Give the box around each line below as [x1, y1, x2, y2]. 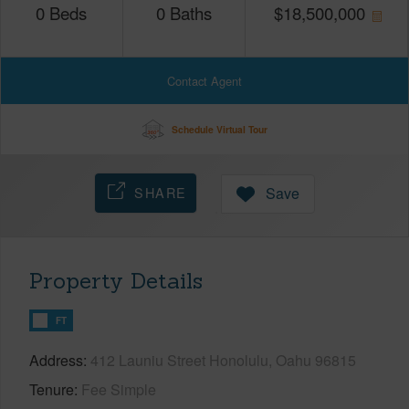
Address [29, 349, 83, 371]
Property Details [29, 266, 203, 295]
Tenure [29, 378, 74, 400]
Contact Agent [166, 71, 242, 89]
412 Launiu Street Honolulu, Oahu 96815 [90, 349, 356, 371]
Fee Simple [81, 378, 156, 400]
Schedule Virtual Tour [171, 121, 267, 136]
